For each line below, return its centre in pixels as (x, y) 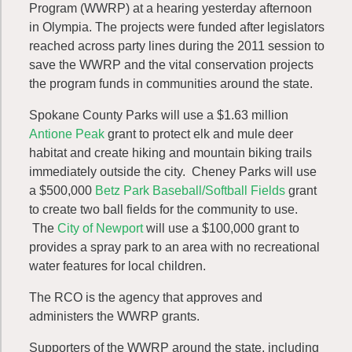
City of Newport (99, 228)
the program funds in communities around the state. (171, 84)
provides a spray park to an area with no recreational (174, 247)
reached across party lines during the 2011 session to (177, 46)
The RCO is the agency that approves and (146, 297)
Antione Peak (67, 134)
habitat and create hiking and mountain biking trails (170, 153)
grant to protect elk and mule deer (199, 134)
